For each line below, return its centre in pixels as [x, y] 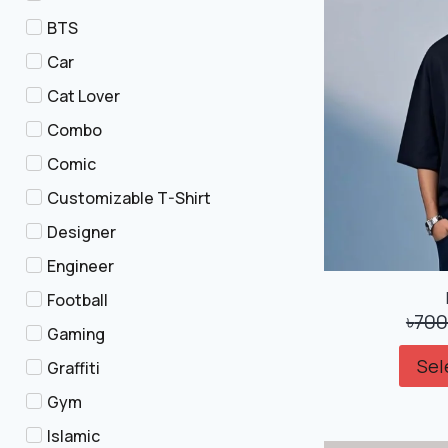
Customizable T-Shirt [128, 198]
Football [77, 300]
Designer [81, 232]
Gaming [76, 334]
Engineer [80, 266]
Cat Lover [83, 96]
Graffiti [73, 368]
